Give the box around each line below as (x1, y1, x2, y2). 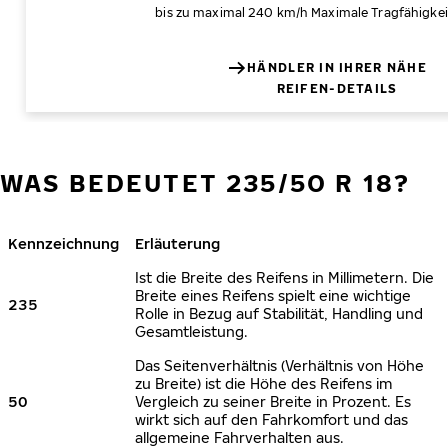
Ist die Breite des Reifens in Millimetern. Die (135, 269, 434, 286)
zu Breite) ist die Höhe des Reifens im (135, 375, 392, 392)
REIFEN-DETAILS (276, 81, 398, 96)
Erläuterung (135, 235, 220, 252)
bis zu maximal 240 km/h (155, 5, 309, 20)
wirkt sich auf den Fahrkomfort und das (135, 411, 408, 428)
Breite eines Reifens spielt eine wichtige (135, 287, 411, 304)
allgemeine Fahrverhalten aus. (135, 429, 344, 446)
